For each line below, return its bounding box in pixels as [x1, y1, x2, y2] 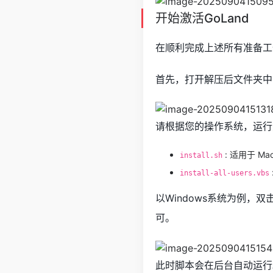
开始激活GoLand [155, 10, 249, 26]
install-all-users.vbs [180, 169, 269, 178]
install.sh [180, 151, 222, 160]
